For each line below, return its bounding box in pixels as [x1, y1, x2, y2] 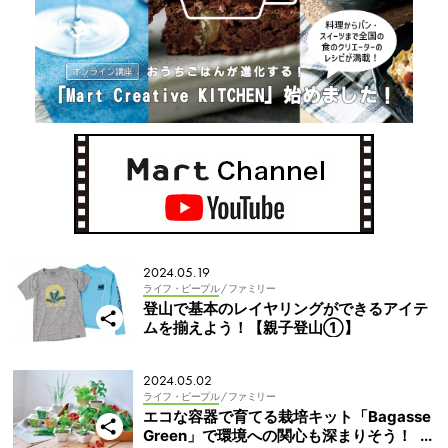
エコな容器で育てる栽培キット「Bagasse [143, 406, 431, 426]
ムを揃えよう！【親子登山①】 [143, 318, 359, 338]
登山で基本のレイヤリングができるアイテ [143, 299, 428, 319]
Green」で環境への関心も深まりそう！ [143, 425, 412, 445]
